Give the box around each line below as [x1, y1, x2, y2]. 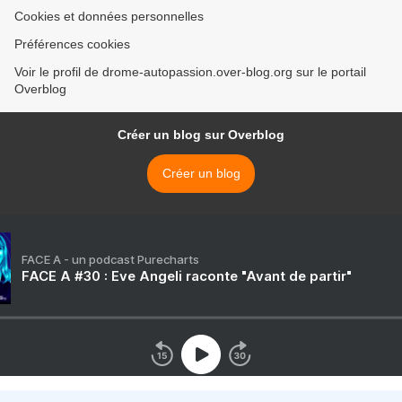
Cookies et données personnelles [14, 9, 204, 23]
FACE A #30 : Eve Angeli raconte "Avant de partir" [22, 267, 352, 284]
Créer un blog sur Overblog [118, 127, 284, 142]
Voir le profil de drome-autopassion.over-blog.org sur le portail [14, 65, 366, 79]
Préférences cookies [14, 37, 130, 51]
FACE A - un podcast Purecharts [22, 252, 199, 267]
